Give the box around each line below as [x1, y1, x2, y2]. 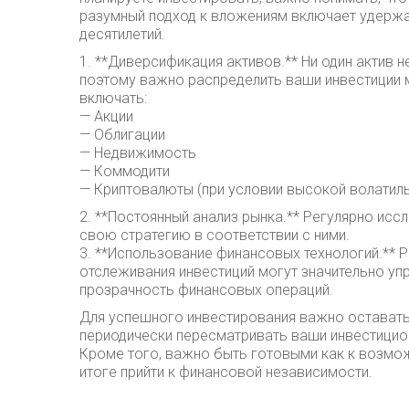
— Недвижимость [79, 144, 196, 163]
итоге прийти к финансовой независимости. [79, 363, 372, 382]
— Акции [79, 108, 133, 126]
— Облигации [79, 126, 165, 144]
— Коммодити [79, 163, 170, 181]
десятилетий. [79, 26, 165, 44]
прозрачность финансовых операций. [79, 281, 333, 299]
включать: [79, 89, 147, 108]
